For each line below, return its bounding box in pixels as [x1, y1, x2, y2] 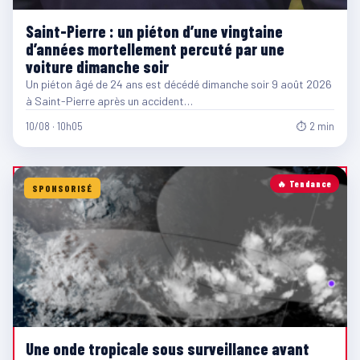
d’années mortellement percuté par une [26, 39, 284, 59]
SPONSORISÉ [32, 182, 92, 194]
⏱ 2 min [297, 119, 334, 133]
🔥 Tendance [277, 178, 332, 189]
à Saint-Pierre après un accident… [26, 93, 193, 108]
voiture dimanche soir [26, 56, 169, 76]
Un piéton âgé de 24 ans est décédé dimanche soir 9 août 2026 [26, 76, 332, 91]
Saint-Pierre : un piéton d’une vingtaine [26, 21, 283, 41]
